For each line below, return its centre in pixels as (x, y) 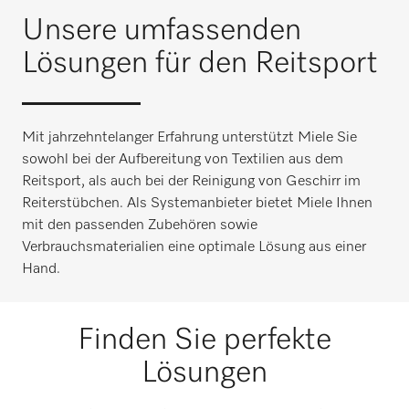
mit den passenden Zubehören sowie (140, 225)
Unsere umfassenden (162, 31)
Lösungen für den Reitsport (200, 63)
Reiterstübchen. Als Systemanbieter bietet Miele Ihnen (197, 204)
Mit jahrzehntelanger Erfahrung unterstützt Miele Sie (189, 138)
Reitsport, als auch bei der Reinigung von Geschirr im (191, 182)
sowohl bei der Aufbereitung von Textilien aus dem (183, 160)
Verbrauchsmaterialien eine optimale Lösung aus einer (194, 247)
